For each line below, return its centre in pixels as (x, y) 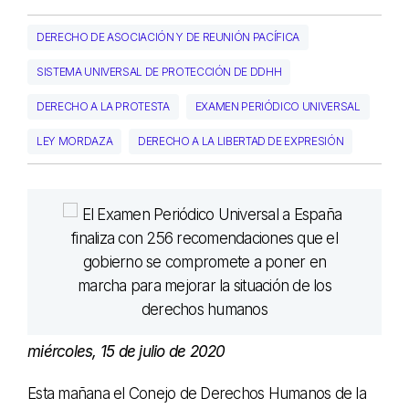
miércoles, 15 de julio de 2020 (126, 351)
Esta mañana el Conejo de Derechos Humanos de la (197, 393)
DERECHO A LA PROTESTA (103, 106)
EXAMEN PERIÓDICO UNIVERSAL (278, 106)
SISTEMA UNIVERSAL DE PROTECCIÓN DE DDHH (159, 71)
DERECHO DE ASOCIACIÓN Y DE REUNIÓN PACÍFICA (168, 37)
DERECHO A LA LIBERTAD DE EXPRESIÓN (241, 141)
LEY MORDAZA (75, 141)
